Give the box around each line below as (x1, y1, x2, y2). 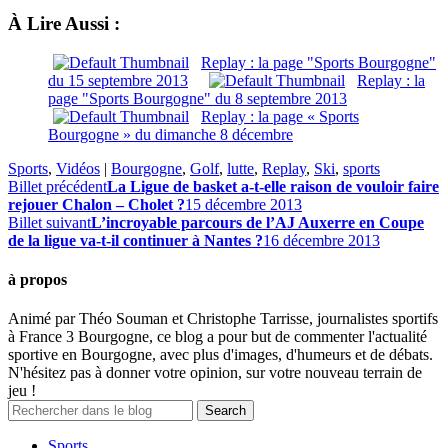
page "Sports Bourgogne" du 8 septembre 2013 (48, 89, 347, 107)
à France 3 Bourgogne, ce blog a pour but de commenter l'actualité (8, 328, 427, 346)
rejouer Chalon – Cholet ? (8, 195, 185, 213)
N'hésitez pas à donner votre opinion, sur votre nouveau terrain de (8, 364, 422, 382)
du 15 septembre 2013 (48, 71, 188, 89)
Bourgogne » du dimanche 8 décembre (48, 125, 293, 143)
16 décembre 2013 (263, 231, 380, 249)
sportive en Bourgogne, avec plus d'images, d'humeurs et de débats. (8, 346, 433, 364)
